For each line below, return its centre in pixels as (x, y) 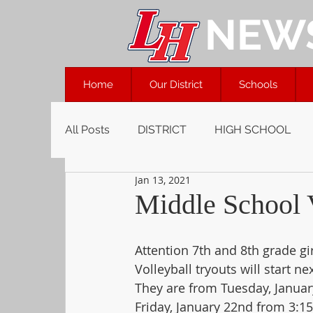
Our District (176, 85)
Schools (258, 85)
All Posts (87, 130)
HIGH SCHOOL (253, 130)
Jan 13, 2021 (163, 180)
